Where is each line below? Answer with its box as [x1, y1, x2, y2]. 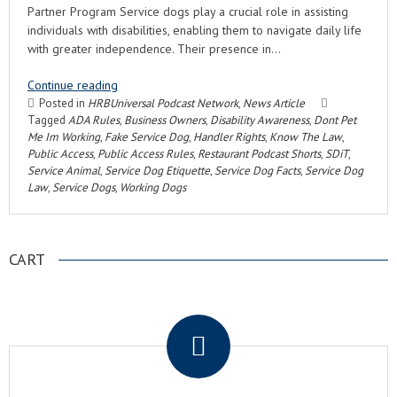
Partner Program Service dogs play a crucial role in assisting [27, 4, 348, 19]
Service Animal [27, 163, 100, 178]
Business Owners [124, 113, 206, 128]
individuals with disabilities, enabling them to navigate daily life [27, 22, 362, 38]
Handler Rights [193, 129, 265, 144]
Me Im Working [27, 129, 100, 144]
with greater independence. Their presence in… [27, 41, 281, 57]
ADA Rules [68, 113, 120, 128]
